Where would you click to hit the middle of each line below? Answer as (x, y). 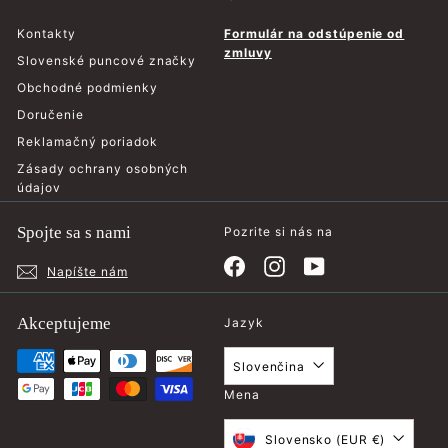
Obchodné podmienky (87, 87)
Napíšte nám (87, 272)
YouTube (351, 264)
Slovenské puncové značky (107, 60)
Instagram (315, 264)
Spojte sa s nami (74, 232)
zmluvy (248, 52)
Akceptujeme (64, 323)
